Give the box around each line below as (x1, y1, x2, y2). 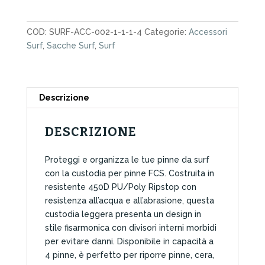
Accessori (188, 27, 227, 37)
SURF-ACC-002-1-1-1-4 (49, 27, 142, 37)
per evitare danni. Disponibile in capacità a (44, 236, 214, 246)
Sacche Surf (46, 40, 95, 50)
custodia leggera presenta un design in (44, 209, 201, 219)
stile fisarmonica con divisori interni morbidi (44, 222, 216, 232)
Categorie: (144, 27, 189, 37)
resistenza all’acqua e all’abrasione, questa (44, 195, 214, 205)
